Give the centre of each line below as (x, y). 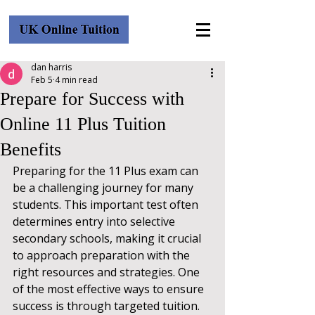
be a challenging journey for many (104, 188)
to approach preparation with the (103, 255)
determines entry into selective (95, 221)
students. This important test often (107, 205)
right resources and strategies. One (108, 272)
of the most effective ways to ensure (110, 289)
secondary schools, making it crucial (108, 238)
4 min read (76, 80)
